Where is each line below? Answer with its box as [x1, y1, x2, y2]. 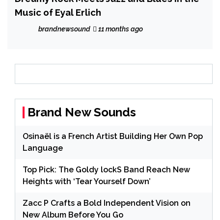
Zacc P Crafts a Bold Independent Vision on [23, 198, 191, 208]
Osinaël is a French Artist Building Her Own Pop [23, 131, 203, 141]
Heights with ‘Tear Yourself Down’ [23, 176, 151, 186]
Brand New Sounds [27, 105, 136, 119]
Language [23, 143, 63, 153]
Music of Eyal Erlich [15, 6, 101, 18]
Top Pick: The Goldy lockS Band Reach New [23, 165, 190, 174]
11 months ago [97, 25, 143, 33]
